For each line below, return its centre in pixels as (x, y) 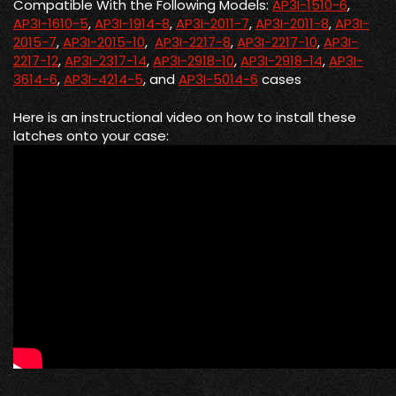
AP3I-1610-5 (51, 23)
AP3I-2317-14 (106, 60)
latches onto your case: (91, 136)
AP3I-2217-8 (193, 42)
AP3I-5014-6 (218, 79)
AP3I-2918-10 (194, 60)
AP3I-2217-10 (277, 42)
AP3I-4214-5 (103, 79)
